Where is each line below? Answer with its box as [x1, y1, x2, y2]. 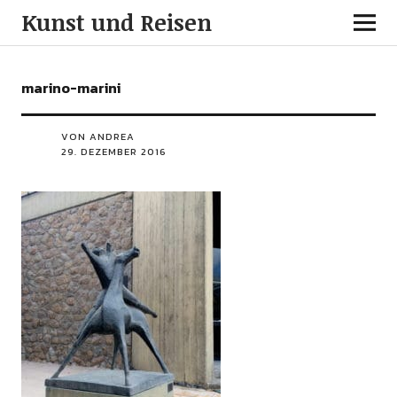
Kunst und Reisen [20, 7, 212, 37]
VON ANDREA [60, 129, 135, 144]
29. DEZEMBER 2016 [60, 144, 167, 159]
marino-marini [20, 77, 121, 98]
